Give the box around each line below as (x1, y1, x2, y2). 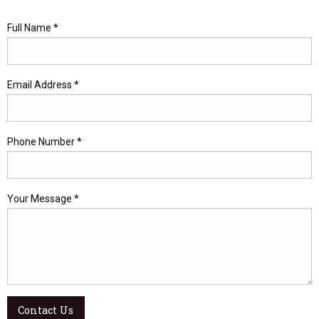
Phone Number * (7, 136, 82, 148)
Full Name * (7, 22, 58, 34)
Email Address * (7, 79, 79, 91)
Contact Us (18, 303, 74, 318)
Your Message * (7, 193, 79, 205)
